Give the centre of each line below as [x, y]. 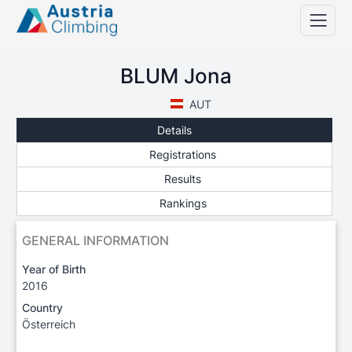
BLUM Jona [176, 76]
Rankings [183, 203]
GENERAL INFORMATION [95, 241]
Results [183, 178]
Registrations [183, 154]
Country [42, 308]
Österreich [49, 324]
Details [174, 130]
